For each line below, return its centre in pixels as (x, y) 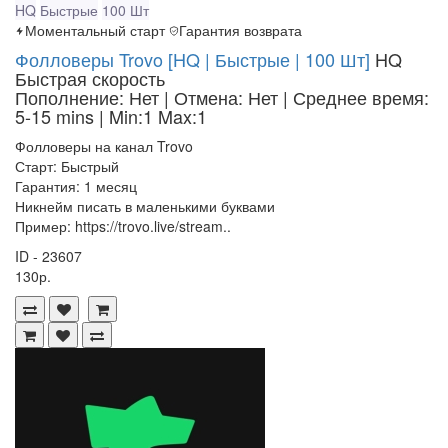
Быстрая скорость (90, 78)
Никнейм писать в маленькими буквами (145, 206)
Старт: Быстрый (67, 166)
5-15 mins (57, 116)
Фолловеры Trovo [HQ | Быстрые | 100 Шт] (192, 59)
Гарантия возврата (240, 30)
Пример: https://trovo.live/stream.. (123, 226)
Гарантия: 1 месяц (76, 186)
